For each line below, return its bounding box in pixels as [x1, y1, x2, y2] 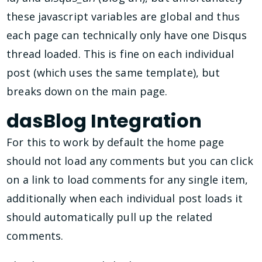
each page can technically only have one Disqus [6, 27, 247, 42]
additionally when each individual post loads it [6, 191, 243, 206]
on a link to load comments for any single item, [6, 173, 248, 187]
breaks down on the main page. [6, 84, 168, 98]
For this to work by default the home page [6, 135, 225, 150]
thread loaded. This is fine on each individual [6, 46, 234, 61]
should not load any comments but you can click [6, 154, 253, 168]
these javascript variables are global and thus [6, 9, 240, 23]
